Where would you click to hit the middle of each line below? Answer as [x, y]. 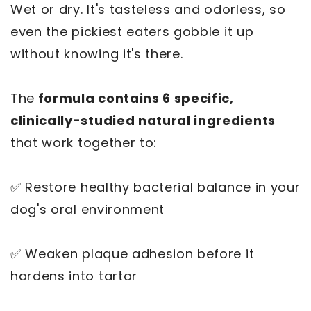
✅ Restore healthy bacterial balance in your [155, 187]
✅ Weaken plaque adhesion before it [133, 253]
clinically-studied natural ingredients [143, 120]
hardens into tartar [76, 276]
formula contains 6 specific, [134, 98]
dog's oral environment [90, 209]
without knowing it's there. [99, 53]
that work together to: [86, 142]
